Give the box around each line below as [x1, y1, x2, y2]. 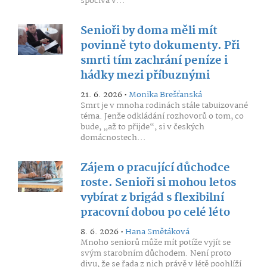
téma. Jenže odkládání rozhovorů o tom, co [80, 110, 244, 123]
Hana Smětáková [125, 225, 190, 238]
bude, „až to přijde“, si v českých [80, 120, 204, 133]
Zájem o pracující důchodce [80, 159, 230, 177]
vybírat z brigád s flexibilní [80, 189, 224, 207]
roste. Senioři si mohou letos [80, 174, 236, 192]
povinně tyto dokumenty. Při [80, 37, 240, 55]
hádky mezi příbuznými [80, 67, 210, 85]
